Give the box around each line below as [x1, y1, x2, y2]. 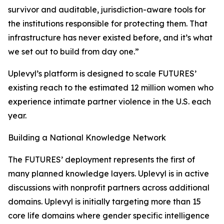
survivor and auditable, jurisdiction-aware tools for [8, 4, 205, 14]
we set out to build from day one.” [8, 46, 139, 56]
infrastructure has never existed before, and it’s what [8, 32, 212, 42]
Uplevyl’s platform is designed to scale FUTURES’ [8, 68, 196, 78]
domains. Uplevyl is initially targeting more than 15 [8, 196, 201, 206]
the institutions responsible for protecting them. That [8, 18, 207, 28]
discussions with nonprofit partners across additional [8, 182, 209, 192]
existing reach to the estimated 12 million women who [8, 82, 213, 92]
